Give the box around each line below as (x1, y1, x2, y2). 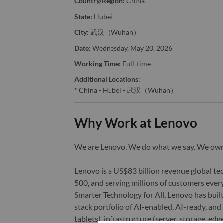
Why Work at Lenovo (74, 115, 197, 131)
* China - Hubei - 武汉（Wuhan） (74, 86, 177, 95)
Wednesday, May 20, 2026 (92, 43, 172, 52)
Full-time (122, 59, 151, 68)
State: (74, 12, 92, 21)
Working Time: (74, 59, 121, 68)
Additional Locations (74, 75, 138, 84)
